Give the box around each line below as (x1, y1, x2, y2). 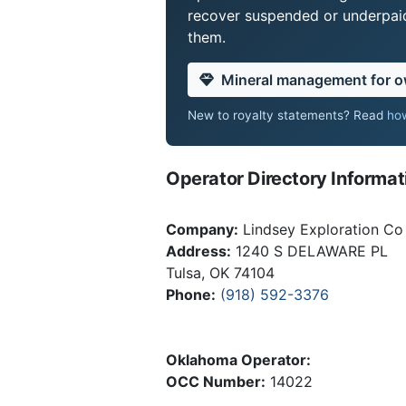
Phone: (166, 285, 216, 304)
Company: (166, 219, 238, 238)
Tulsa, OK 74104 (166, 263, 275, 282)
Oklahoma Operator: (166, 350, 311, 369)
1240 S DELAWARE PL (231, 241, 388, 260)
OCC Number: (166, 372, 266, 391)
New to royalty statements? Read (188, 107, 387, 122)
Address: (166, 241, 231, 260)
